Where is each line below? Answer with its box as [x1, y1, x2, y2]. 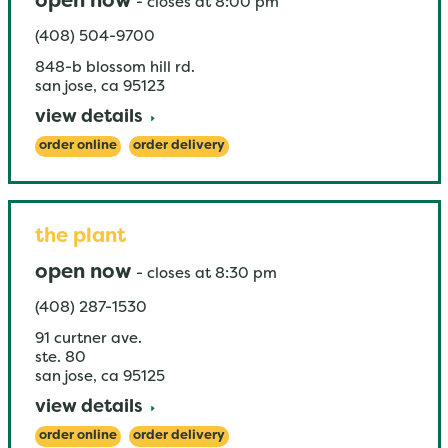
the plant [34, 228, 126, 246]
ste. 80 [34, 351, 86, 365]
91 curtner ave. [34, 332, 142, 346]
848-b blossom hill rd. [34, 61, 195, 75]
